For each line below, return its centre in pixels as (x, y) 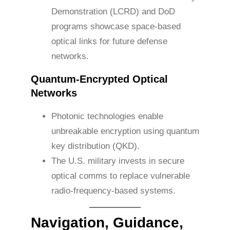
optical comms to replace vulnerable (121, 176)
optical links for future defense (109, 42)
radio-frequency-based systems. (113, 191)
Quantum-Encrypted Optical (99, 79)
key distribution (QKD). (95, 146)
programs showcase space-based (116, 27)
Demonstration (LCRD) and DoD (113, 12)
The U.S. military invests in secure (118, 161)
